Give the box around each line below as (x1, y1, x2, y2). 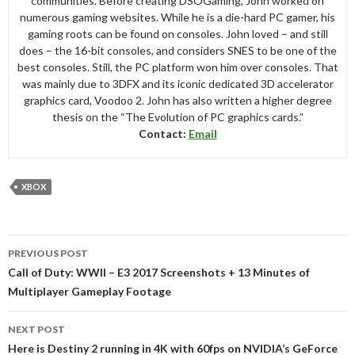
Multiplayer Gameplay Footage (8, 284, 171, 298)
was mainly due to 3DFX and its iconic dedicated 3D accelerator (21, 76, 334, 90)
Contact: (138, 126, 189, 140)
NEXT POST (8, 323, 65, 335)
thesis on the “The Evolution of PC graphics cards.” (52, 109, 303, 124)
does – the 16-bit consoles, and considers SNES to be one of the (18, 43, 337, 57)
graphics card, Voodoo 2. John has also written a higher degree (23, 93, 332, 107)
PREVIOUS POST (8, 246, 88, 259)
